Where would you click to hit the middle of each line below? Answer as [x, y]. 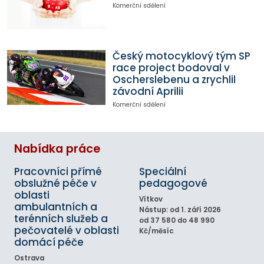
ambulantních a [56, 207]
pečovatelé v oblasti [67, 231]
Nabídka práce [57, 149]
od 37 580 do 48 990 [177, 221]
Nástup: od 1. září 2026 [180, 210]
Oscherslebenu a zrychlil [174, 79]
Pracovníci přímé [58, 172]
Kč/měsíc [156, 231]
